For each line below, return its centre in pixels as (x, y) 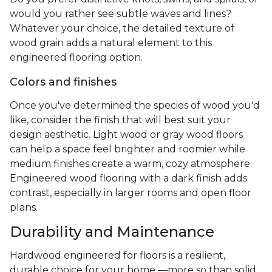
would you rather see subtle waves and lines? (121, 14)
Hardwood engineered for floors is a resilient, (117, 256)
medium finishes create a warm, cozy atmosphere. (131, 164)
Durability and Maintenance (112, 232)
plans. (24, 208)
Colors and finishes (63, 82)
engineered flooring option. (77, 58)
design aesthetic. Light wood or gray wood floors (126, 135)
